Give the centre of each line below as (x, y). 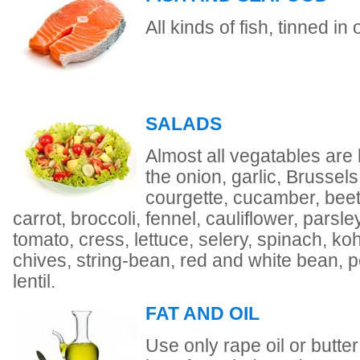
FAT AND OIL (202, 314)
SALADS (184, 124)
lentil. (34, 282)
